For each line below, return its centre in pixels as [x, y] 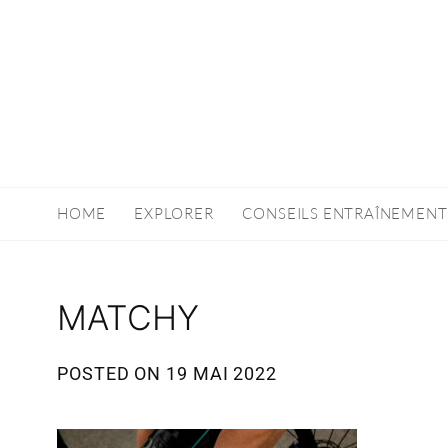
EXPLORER [174, 213]
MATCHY [128, 317]
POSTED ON [112, 373]
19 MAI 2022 [221, 373]
